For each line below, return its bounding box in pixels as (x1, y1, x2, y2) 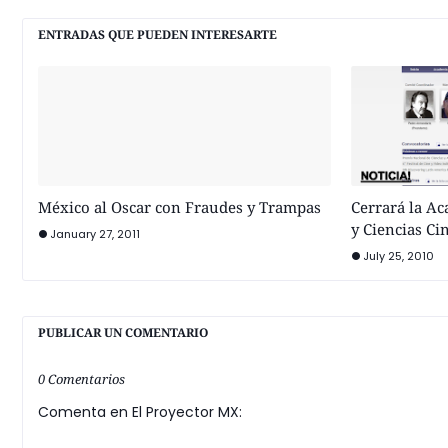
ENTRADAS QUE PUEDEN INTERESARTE (38, 26, 277, 43)
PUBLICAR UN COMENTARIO (38, 324, 208, 341)
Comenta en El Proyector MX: (38, 402, 242, 422)
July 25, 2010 (362, 248, 434, 264)
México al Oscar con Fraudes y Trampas (38, 197, 321, 217)
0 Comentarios (38, 370, 125, 388)
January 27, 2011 (50, 226, 140, 242)
